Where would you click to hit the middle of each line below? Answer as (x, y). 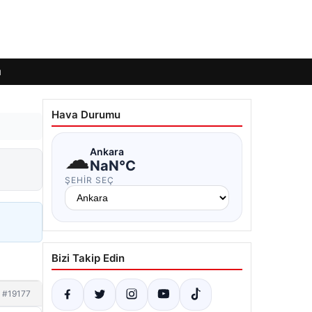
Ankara (107, 151)
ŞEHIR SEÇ (89, 180)
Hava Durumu (86, 115)
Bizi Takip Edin (88, 258)
